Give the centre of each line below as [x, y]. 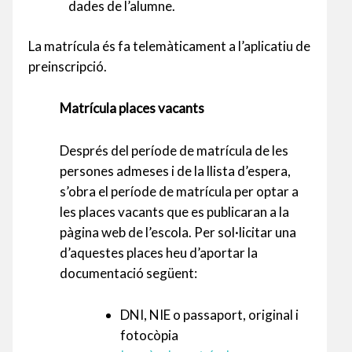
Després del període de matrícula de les [174, 150]
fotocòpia [149, 335]
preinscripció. [68, 67]
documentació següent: [128, 273]
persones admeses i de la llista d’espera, [175, 170]
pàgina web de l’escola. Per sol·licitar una [178, 232]
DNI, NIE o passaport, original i [209, 314]
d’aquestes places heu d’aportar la [159, 252]
